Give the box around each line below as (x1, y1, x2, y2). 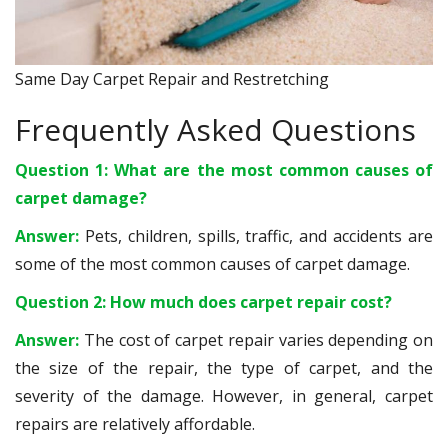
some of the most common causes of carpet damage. (15, 253, 410, 275)
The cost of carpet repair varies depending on (83, 329, 433, 351)
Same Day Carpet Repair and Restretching (15, 68, 329, 90)
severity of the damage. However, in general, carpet (15, 385, 433, 407)
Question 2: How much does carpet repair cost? (15, 291, 392, 313)
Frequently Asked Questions (15, 109, 416, 150)
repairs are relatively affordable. (15, 413, 255, 435)
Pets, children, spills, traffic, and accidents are (84, 225, 434, 247)
